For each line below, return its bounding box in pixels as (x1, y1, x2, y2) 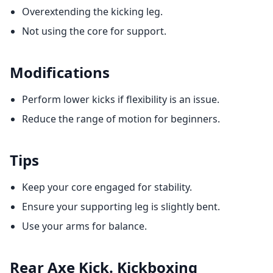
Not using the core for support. (22, 24, 166, 38)
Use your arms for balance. (22, 219, 147, 233)
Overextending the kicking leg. (22, 5, 163, 18)
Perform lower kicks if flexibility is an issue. (22, 93, 219, 106)
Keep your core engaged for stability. (22, 180, 192, 194)
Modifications (10, 62, 110, 82)
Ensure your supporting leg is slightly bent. (22, 200, 220, 213)
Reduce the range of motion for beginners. (22, 112, 220, 126)
